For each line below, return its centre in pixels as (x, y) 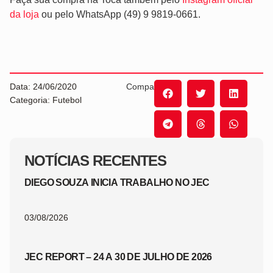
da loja (24, 15)
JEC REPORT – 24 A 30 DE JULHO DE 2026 (118, 257)
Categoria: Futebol (46, 100)
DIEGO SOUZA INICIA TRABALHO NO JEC (117, 182)
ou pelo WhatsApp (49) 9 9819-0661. (120, 15)
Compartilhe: (151, 86)
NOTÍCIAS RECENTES (96, 160)
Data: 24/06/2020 (43, 86)
